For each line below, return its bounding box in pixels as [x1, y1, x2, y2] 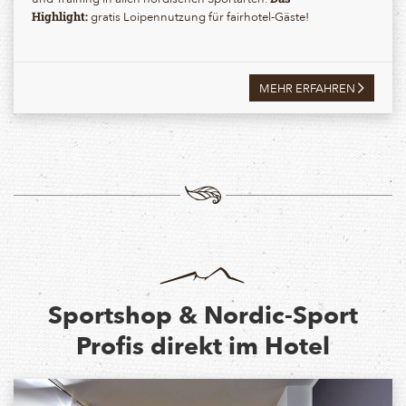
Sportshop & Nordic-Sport [48, 294, 358, 335]
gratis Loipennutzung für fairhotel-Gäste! [91, 6, 309, 25]
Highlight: [32, 8, 91, 24]
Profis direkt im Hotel [76, 324, 330, 366]
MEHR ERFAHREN [259, 78, 358, 97]
